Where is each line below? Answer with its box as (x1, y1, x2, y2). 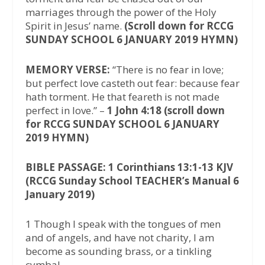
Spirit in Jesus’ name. (25, 19, 124, 33)
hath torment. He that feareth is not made (25, 89, 219, 104)
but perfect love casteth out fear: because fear (25, 76, 240, 90)
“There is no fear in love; (109, 62, 224, 76)
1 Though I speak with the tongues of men (25, 216, 221, 231)
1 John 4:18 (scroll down (106, 103, 225, 117)
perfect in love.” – (25, 103, 107, 117)
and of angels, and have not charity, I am (25, 230, 214, 244)
